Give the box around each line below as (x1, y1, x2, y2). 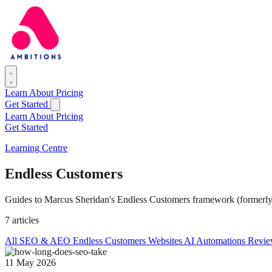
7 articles (5, 214, 39, 225)
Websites (148, 235, 184, 246)
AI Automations (184, 235, 248, 246)
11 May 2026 (5, 257, 56, 268)
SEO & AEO (19, 235, 73, 246)
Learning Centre (5, 143, 67, 153)
